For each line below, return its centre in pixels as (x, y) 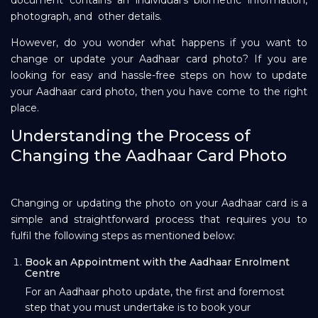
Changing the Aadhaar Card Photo (149, 155)
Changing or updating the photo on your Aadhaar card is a (159, 203)
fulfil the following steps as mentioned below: (123, 235)
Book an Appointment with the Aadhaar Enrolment (157, 262)
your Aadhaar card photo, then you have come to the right (159, 91)
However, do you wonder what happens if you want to (159, 42)
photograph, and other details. (86, 16)
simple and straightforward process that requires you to (159, 219)
